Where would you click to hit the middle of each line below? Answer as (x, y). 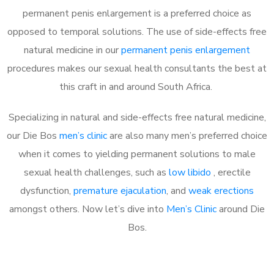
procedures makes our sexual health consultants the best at (137, 68)
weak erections (221, 191)
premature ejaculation (120, 191)
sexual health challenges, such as (96, 172)
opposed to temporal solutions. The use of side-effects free (137, 31)
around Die (241, 209)
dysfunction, (47, 191)
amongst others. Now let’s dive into (88, 209)
